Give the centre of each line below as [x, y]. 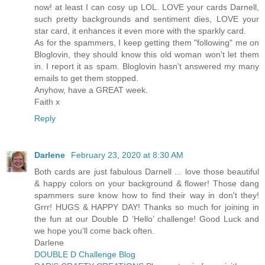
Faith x [47, 101]
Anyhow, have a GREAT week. [91, 90]
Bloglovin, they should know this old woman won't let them [147, 54]
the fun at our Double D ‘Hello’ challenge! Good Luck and [147, 219]
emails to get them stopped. [86, 78]
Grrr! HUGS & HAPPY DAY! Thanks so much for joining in [147, 207]
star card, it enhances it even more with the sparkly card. [140, 30]
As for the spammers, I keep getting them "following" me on [147, 42]
